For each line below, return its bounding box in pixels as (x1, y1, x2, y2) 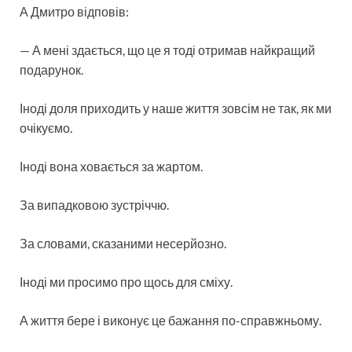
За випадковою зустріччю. (20, 196, 169, 212)
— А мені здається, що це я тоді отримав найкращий (20, 42, 315, 57)
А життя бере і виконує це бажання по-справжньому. (20, 312, 321, 328)
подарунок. (20, 61, 83, 77)
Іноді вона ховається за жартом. (20, 158, 203, 174)
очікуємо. (20, 119, 72, 135)
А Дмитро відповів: (20, 3, 129, 19)
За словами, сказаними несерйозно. (20, 235, 226, 251)
